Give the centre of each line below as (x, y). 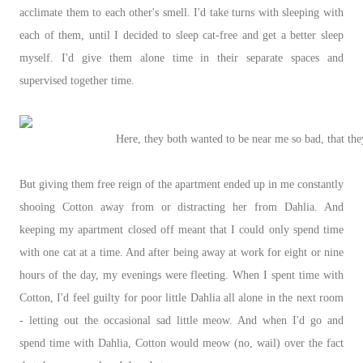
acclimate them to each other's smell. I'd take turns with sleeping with (181, 12)
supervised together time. (79, 80)
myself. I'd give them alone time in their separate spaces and (181, 58)
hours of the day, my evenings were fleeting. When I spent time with (181, 275)
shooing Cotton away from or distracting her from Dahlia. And (181, 207)
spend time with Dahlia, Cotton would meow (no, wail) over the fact (181, 343)
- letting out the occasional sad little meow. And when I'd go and (181, 320)
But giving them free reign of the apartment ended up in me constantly (181, 184)
